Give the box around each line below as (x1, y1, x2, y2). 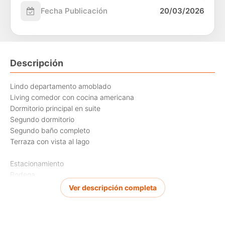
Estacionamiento (10, 159, 64, 168)
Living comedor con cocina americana (10, 93, 134, 102)
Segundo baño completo (10, 126, 90, 135)
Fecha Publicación (41, 6, 107, 16)
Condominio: (10, 192, 51, 201)
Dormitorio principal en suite (10, 104, 100, 113)
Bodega (10, 170, 35, 179)
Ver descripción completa (68, 183, 157, 192)
